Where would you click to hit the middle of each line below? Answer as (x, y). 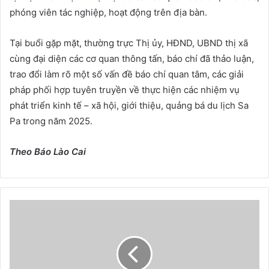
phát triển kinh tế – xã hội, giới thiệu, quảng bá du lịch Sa (129, 105)
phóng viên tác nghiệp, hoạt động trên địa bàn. (108, 12)
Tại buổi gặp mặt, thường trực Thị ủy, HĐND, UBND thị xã (129, 43)
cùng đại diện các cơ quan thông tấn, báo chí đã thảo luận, (132, 58)
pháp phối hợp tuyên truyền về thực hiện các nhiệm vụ (125, 89)
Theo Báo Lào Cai (48, 151)
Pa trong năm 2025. (51, 121)
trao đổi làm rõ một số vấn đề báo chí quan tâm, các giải (127, 74)
